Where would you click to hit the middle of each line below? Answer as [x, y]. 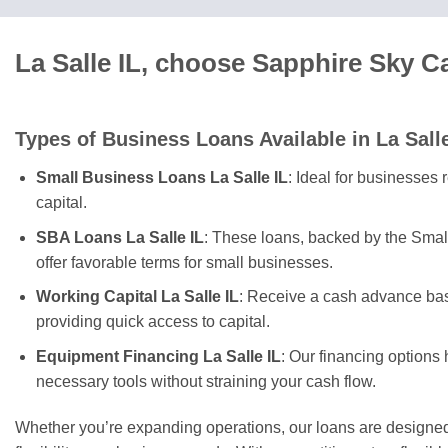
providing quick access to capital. [152, 322]
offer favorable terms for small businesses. [184, 262]
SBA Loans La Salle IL [119, 237]
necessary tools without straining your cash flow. [205, 381]
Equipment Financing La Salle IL [158, 356]
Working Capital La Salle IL [137, 297]
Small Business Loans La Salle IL [161, 178]
